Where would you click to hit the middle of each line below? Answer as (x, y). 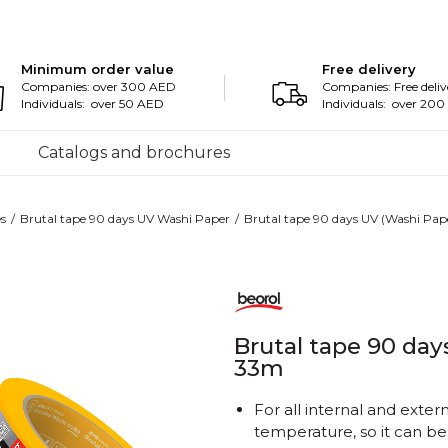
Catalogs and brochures (134, 152)
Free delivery (369, 69)
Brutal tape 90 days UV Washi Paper (125, 218)
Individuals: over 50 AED (93, 103)
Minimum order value (98, 69)
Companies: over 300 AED (99, 86)
